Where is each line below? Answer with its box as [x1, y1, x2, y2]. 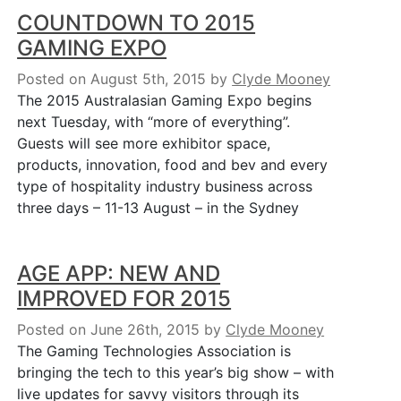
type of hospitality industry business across [17, 177, 313, 195]
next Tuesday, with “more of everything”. [17, 113, 291, 131]
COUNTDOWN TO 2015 [17, 10, 256, 36]
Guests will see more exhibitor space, [17, 134, 271, 152]
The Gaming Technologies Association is [17, 342, 292, 360]
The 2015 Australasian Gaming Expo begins [17, 91, 312, 109]
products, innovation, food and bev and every [17, 156, 328, 174]
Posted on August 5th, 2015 [17, 70, 207, 88]
